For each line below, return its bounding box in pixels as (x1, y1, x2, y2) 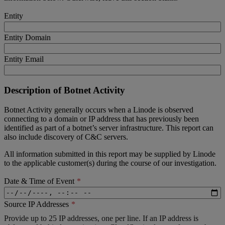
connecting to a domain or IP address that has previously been (4, 114, 199, 123)
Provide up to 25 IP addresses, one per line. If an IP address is (4, 213, 198, 222)
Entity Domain (4, 33, 51, 42)
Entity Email (4, 55, 44, 64)
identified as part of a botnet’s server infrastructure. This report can (4, 123, 213, 132)
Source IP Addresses (4, 199, 69, 208)
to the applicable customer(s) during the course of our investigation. (4, 158, 216, 167)
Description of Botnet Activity (4, 85, 125, 96)
